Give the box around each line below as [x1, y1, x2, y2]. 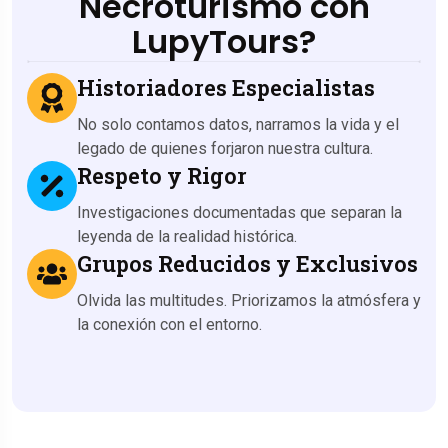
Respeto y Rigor [77, 160, 247, 190]
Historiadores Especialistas [77, 72, 375, 102]
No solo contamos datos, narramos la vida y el [77, 114, 399, 134]
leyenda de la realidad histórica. [77, 226, 297, 246]
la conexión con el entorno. [77, 314, 262, 334]
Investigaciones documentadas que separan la [77, 202, 402, 222]
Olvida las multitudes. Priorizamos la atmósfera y [77, 290, 421, 310]
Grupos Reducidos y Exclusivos [77, 248, 418, 278]
